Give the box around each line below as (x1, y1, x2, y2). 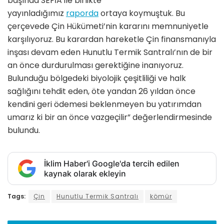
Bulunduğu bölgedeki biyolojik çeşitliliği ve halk (7, 72, 186, 84)
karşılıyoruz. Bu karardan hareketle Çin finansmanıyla (7, 33, 216, 45)
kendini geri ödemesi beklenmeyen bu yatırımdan (7, 98, 201, 110)
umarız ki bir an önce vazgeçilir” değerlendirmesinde (7, 111, 212, 123)
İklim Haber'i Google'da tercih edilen (44, 158, 179, 168)
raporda (66, 7, 98, 19)
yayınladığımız (7, 7, 66, 19)
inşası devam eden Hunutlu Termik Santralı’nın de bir (7, 46, 212, 58)
